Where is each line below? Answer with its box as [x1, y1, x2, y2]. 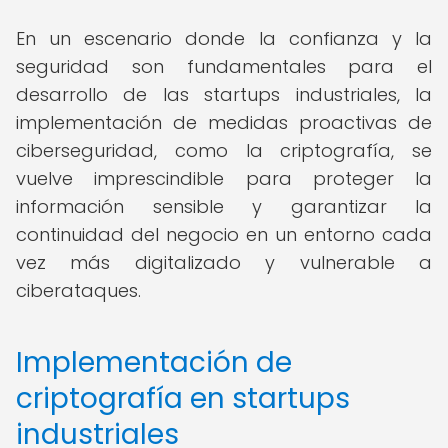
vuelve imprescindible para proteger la [16, 166, 432, 191]
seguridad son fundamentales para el [16, 54, 432, 79]
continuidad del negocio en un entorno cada [16, 222, 432, 247]
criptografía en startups [16, 379, 350, 418]
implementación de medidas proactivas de [16, 110, 432, 135]
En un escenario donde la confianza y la [16, 26, 432, 51]
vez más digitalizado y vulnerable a [16, 250, 432, 275]
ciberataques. [16, 278, 141, 303]
